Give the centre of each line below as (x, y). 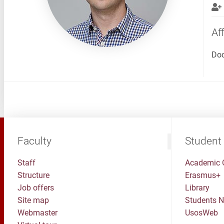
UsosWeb (201, 213)
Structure (33, 175)
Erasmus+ (202, 175)
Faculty (34, 141)
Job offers (35, 188)
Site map (33, 200)
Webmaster (37, 213)
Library (197, 188)
